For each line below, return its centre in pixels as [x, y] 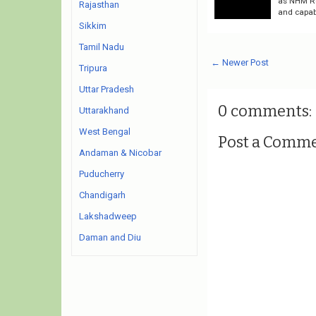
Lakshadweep [108, 216]
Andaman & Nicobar [120, 153]
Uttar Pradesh [107, 89]
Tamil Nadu [102, 47]
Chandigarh [102, 195]
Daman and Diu [110, 237]
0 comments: [265, 111]
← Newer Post [239, 62]
